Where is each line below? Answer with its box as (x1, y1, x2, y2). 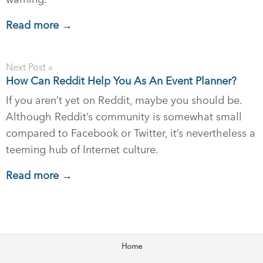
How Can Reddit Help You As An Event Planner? (6, 75, 237, 87)
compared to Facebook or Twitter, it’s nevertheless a (6, 127, 255, 140)
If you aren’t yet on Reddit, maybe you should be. (6, 94, 242, 107)
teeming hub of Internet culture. (6, 143, 159, 156)
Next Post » (6, 62, 53, 73)
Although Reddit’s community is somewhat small (6, 110, 242, 123)
